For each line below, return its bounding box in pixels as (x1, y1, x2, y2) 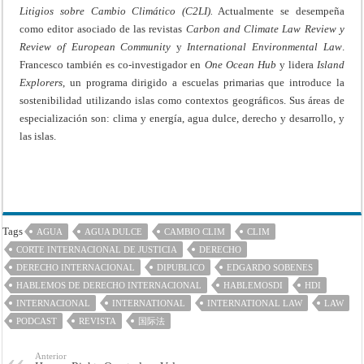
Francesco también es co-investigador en (19, 58, 205, 71)
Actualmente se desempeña (212, 5, 344, 18)
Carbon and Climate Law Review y (185, 23, 344, 36)
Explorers (19, 76, 63, 89)
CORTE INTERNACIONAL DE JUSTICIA (16, 245, 178, 255)
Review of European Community (19, 41, 176, 54)
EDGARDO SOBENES (227, 262, 314, 273)
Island (316, 58, 344, 71)
